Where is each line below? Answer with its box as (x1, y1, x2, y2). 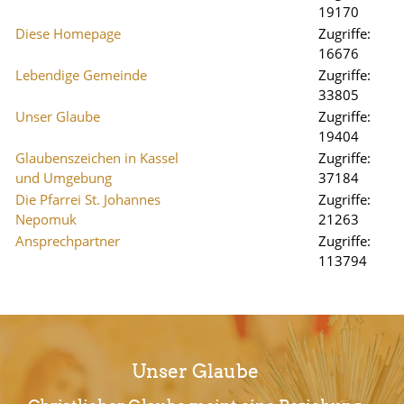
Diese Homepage (15, 24, 121, 42)
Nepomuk (15, 210, 77, 228)
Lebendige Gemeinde (15, 66, 147, 84)
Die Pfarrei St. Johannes (15, 190, 161, 208)
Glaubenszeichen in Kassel (15, 149, 179, 167)
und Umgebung (15, 169, 112, 187)
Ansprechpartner (15, 232, 120, 250)
